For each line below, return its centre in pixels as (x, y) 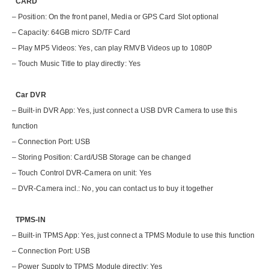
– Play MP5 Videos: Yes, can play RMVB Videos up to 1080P (112, 48)
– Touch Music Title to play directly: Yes (76, 64)
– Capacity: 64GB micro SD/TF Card (71, 33)
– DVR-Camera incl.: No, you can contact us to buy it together (113, 189)
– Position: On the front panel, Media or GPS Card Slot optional (116, 17)
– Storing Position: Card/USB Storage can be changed (101, 158)
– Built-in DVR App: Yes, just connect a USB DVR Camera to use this (125, 111)
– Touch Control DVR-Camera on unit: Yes (82, 173)
